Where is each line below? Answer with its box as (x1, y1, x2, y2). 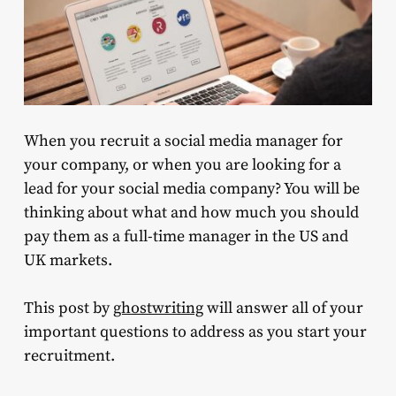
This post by (23, 298, 113, 319)
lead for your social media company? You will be (23, 179, 360, 200)
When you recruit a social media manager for (23, 131, 343, 152)
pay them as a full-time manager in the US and (23, 226, 348, 247)
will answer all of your (202, 298, 363, 319)
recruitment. (23, 346, 115, 367)
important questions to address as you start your (23, 322, 367, 343)
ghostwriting (112, 298, 203, 319)
